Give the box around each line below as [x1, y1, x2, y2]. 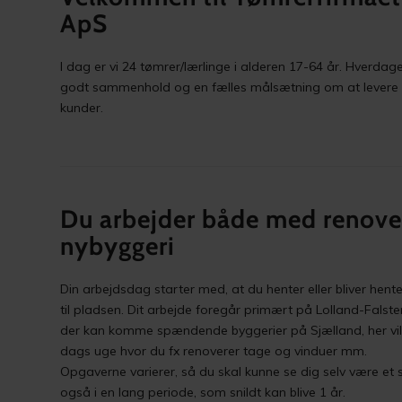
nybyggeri [60, 230, 176, 261]
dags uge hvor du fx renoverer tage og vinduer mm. [60, 342, 368, 359]
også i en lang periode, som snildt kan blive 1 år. [60, 383, 346, 400]
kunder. [60, 99, 104, 116]
